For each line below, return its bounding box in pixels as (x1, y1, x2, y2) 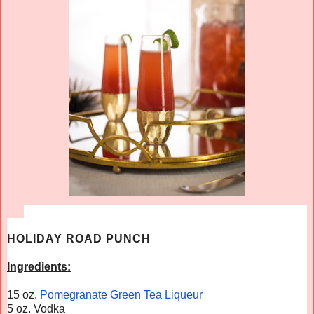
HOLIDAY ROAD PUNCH (7, 232, 151, 245)
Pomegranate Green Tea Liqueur (40, 288, 203, 301)
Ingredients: (7, 260, 71, 273)
